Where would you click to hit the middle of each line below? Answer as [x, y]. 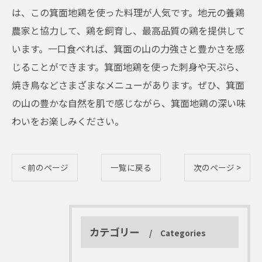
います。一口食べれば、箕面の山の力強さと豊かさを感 [128, 49]
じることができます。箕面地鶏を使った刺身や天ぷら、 [128, 67]
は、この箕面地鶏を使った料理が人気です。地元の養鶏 [128, 12]
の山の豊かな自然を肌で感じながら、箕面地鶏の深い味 [129, 103]
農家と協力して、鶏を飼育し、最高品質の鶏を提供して [128, 30]
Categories [183, 233]
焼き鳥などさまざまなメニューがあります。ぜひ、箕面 [128, 85]
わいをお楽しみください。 [68, 121]
